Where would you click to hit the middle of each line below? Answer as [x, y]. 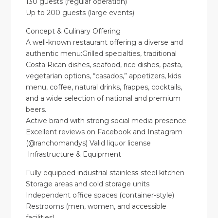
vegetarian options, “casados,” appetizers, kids [103, 76]
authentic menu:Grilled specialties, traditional [101, 54]
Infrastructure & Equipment [73, 154]
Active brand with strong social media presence [106, 121]
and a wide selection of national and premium [103, 99]
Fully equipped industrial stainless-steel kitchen [105, 173]
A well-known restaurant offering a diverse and [104, 43]
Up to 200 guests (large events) [80, 13]
